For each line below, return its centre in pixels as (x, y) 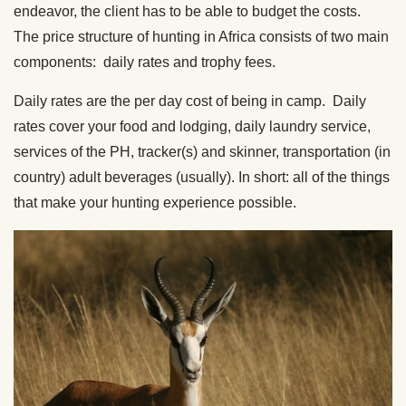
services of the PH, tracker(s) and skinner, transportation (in (202, 152)
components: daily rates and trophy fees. (145, 63)
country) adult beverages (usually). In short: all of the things (202, 178)
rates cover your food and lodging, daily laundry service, (192, 127)
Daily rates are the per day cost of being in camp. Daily (190, 101)
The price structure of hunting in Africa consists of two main (201, 37)
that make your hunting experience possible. (155, 203)
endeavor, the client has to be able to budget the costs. (189, 12)
